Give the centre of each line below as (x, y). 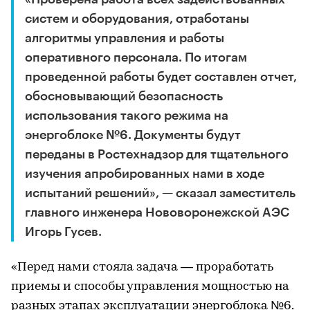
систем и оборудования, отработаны (137, 19)
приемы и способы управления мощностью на (150, 287)
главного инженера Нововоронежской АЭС (157, 213)
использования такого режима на (127, 116)
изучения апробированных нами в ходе (145, 174)
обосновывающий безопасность (124, 97)
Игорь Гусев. (63, 232)
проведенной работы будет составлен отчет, (161, 77)
